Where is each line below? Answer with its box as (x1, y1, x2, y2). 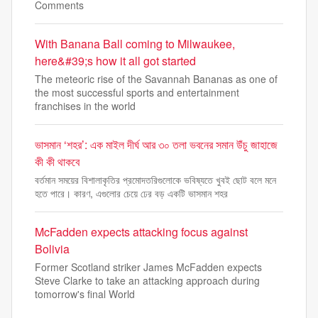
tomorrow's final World (35, 287, 135, 302)
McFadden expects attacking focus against (35, 224, 248, 241)
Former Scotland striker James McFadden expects (35, 260, 262, 275)
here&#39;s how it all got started (35, 53, 196, 70)
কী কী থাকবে (35, 153, 79, 170)
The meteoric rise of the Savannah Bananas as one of (35, 72, 278, 87)
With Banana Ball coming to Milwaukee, (35, 35, 235, 53)
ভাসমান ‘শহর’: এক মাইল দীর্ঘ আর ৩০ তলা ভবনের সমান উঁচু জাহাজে (35, 136, 278, 153)
